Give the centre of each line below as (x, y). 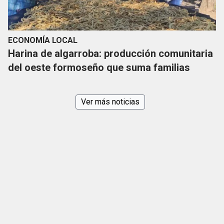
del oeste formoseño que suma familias (99, 68)
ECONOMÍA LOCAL (43, 40)
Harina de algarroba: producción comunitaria (110, 54)
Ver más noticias (110, 102)
